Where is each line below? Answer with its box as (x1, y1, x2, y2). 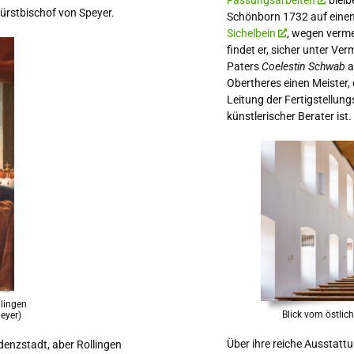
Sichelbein (226, 27, 276, 40)
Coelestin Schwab (261, 60, 345, 73)
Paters (226, 60, 262, 73)
